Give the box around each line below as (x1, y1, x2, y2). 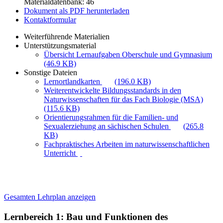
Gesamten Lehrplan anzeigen (4, 193, 96, 201)
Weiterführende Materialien (24, 32, 110, 41)
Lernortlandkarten (44, 77, 102, 86)
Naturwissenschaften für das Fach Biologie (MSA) (44, 95, 203, 104)
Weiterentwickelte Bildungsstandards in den (44, 86, 181, 95)
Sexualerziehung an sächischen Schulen (44, 122, 171, 130)
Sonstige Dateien (24, 68, 77, 77)
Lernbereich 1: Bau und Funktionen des (4, 212, 168, 222)
